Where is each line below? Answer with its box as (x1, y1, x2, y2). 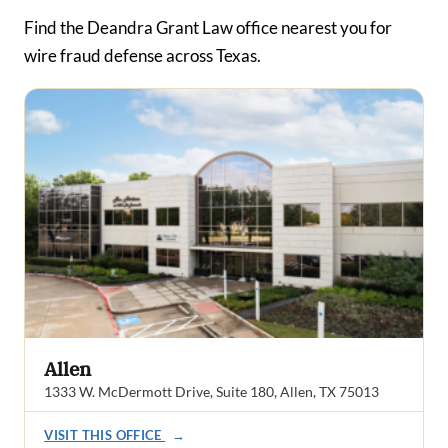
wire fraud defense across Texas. (24, 45, 261, 67)
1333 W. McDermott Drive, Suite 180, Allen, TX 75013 (44, 382, 380, 400)
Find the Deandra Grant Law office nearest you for (24, 17, 392, 39)
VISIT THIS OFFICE (44, 427, 166, 444)
